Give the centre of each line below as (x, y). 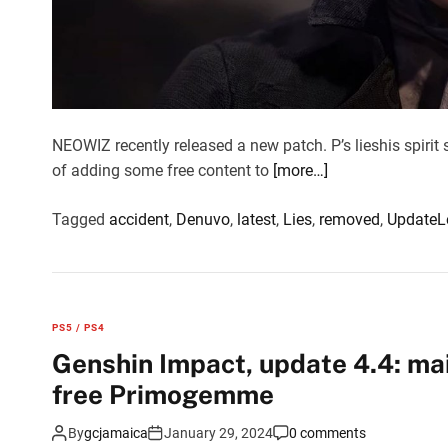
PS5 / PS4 (78, 327)
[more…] (300, 170)
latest (256, 219)
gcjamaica (116, 432)
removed (349, 219)
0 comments (327, 432)
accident (139, 219)
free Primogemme (163, 394)
